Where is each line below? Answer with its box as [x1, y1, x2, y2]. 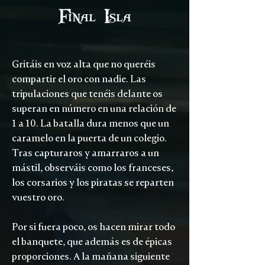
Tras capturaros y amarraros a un [12, 147, 159, 159]
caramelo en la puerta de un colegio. [12, 132, 167, 144]
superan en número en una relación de [12, 103, 176, 114]
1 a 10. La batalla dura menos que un [12, 118, 169, 129]
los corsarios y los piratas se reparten [12, 177, 174, 188]
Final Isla [58, 4, 131, 28]
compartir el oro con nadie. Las [12, 73, 146, 85]
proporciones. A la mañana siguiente [12, 251, 170, 262]
